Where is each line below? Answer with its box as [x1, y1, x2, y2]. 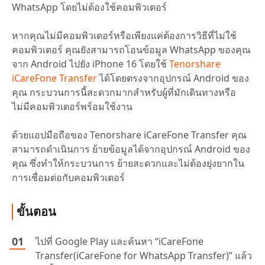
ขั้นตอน [17, 203, 56, 219]
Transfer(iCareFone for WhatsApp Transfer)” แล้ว [35, 248, 252, 262]
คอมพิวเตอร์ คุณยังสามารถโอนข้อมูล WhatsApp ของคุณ [12, 43, 251, 56]
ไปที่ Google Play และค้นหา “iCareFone [35, 234, 203, 248]
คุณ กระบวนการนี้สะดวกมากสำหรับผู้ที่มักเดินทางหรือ [12, 85, 236, 99]
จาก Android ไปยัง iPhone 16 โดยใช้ [12, 57, 169, 70]
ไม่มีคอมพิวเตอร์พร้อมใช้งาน [12, 99, 132, 113]
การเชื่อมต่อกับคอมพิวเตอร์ [12, 170, 125, 184]
